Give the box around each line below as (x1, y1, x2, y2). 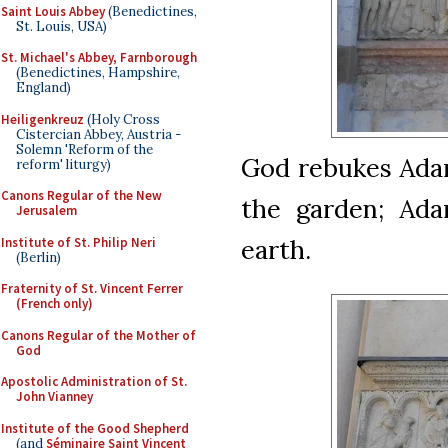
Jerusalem (16, 202, 77, 219)
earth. (241, 232, 311, 266)
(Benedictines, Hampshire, (16, 64, 180, 81)
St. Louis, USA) (16, 17, 107, 35)
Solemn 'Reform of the (16, 140, 153, 158)
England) (16, 79, 71, 96)
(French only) (16, 295, 93, 312)
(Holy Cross (84, 110, 160, 128)
